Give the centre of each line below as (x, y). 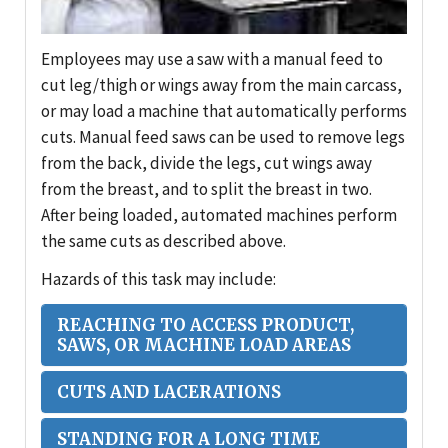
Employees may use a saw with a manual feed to (212, 59)
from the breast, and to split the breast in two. (206, 189)
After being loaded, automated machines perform (219, 215)
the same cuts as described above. (163, 241)
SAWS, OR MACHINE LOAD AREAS (204, 345)
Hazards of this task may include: (158, 279)
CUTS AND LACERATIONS (169, 392)
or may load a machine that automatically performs (224, 111)
